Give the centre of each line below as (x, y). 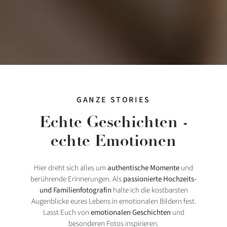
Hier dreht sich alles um (71, 168)
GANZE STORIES (113, 100)
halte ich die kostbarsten (149, 190)
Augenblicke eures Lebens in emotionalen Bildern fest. (113, 201)
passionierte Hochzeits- (160, 179)
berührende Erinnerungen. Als (77, 179)
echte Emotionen (113, 140)
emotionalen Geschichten (130, 212)
